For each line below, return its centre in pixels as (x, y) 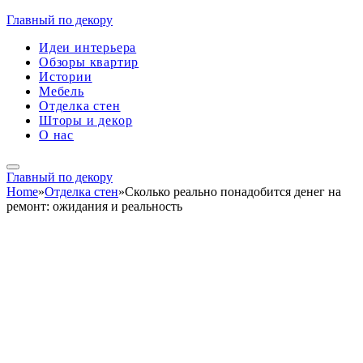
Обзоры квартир (89, 62)
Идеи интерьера (88, 47)
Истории (66, 77)
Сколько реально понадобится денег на (233, 192)
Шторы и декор (86, 120)
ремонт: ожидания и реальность (94, 206)
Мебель (62, 91)
